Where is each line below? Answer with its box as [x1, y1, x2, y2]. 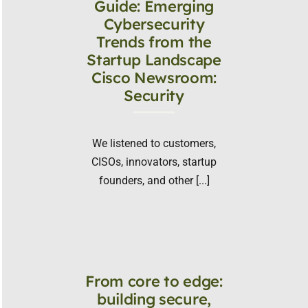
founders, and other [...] [98, 173, 210, 187]
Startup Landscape [87, 49, 221, 69]
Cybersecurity [103, 14, 205, 34]
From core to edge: [85, 271, 223, 291]
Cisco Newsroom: [91, 67, 217, 87]
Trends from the [96, 32, 212, 52]
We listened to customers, [92, 136, 216, 150]
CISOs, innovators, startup [91, 155, 217, 168]
